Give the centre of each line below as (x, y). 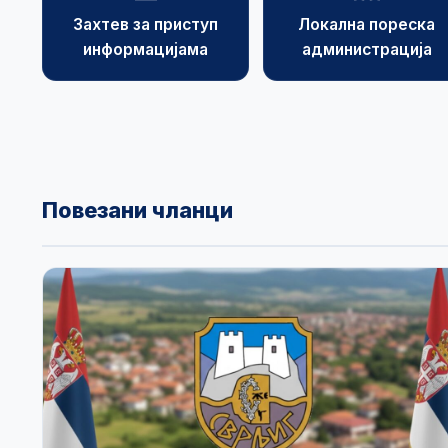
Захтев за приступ (146, 24)
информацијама (146, 49)
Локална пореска (367, 24)
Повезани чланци (137, 210)
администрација (366, 49)
